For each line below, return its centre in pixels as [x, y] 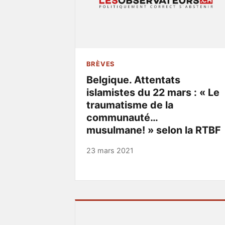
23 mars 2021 [110, 151]
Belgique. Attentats [133, 80]
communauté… [122, 117]
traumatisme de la [130, 105]
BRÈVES [100, 64]
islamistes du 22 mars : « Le [153, 92]
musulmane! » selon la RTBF [153, 130]
